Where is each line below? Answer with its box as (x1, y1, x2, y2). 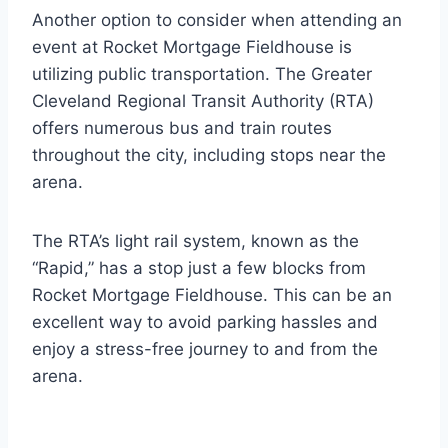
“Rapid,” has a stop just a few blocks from (32, 258, 366, 279)
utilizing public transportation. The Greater (32, 64, 372, 85)
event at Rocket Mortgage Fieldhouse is (32, 37, 352, 58)
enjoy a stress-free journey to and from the (32, 339, 378, 360)
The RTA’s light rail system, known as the (32, 231, 359, 252)
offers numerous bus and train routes (32, 118, 332, 139)
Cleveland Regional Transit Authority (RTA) (32, 91, 374, 112)
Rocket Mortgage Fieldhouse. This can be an (32, 285, 392, 306)
